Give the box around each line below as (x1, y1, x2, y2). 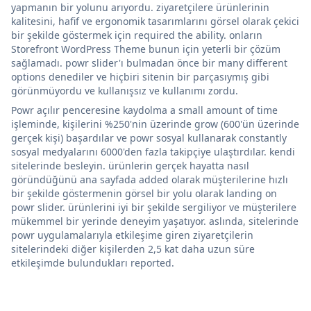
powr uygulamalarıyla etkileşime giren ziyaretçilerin (11, 228, 253, 242)
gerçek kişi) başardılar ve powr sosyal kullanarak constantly (11, 131, 287, 144)
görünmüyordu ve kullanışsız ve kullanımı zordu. (11, 83, 238, 97)
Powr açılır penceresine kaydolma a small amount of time (11, 103, 278, 117)
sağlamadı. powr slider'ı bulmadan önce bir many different (11, 56, 287, 69)
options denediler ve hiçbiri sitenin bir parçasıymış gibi (11, 69, 269, 83)
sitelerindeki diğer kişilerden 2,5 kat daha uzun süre (11, 242, 255, 255)
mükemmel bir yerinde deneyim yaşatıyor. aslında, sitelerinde (11, 214, 299, 228)
